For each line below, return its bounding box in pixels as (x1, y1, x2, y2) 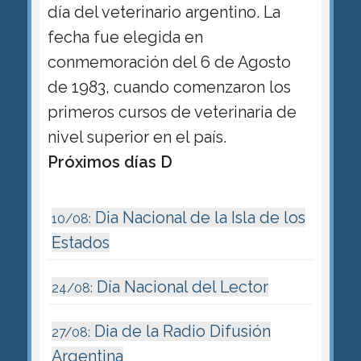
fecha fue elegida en (47, 27, 203, 47)
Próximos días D (47, 151, 172, 172)
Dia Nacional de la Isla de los (90, 207, 305, 227)
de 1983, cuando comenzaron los (47, 77, 291, 97)
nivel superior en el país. (47, 127, 226, 147)
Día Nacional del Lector (92, 276, 268, 297)
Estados (51, 232, 110, 252)
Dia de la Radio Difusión (89, 322, 271, 342)
